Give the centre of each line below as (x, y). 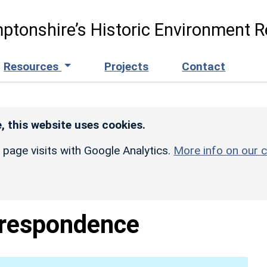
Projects (127, 66)
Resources (33, 66)
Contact (204, 66)
